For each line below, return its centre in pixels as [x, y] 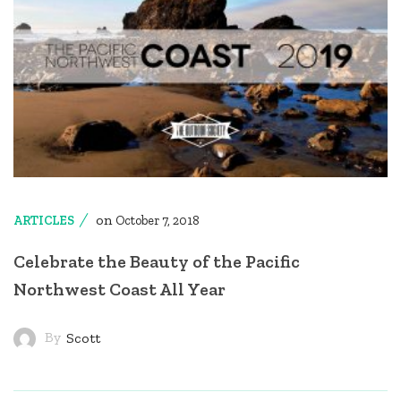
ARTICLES [44, 220]
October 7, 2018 [158, 220]
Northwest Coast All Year [119, 289]
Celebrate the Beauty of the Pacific [157, 261]
